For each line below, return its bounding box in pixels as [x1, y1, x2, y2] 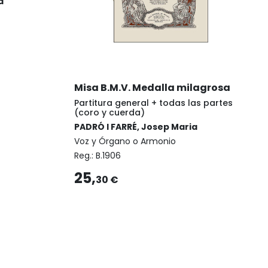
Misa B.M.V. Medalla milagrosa [74, 81, 230, 95]
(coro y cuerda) [74, 106, 145, 119]
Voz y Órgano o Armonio [74, 135, 176, 148]
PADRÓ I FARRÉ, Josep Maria [74, 121, 197, 133]
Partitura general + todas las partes [74, 97, 233, 109]
